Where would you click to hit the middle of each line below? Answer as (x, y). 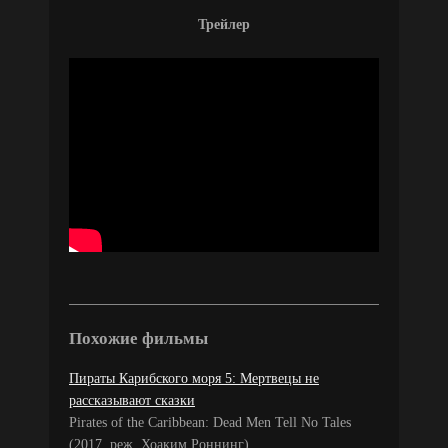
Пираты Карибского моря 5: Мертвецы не (194, 378)
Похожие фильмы (138, 338)
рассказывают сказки (132, 400)
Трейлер (224, 24)
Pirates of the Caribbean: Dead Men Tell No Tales (210, 422)
